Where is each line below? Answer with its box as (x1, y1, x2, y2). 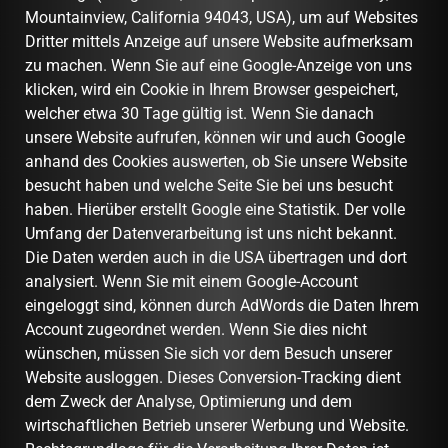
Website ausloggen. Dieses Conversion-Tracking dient (25, 367, 401, 387)
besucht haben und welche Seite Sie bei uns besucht (25, 175, 393, 195)
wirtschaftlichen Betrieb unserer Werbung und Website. (25, 415, 413, 435)
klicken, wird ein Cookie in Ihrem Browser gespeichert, (25, 79, 398, 99)
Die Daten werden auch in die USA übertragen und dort (25, 247, 407, 267)
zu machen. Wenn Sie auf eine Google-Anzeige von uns (25, 55, 412, 75)
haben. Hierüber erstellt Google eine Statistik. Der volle (25, 199, 405, 219)
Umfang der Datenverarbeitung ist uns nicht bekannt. (25, 223, 397, 243)
